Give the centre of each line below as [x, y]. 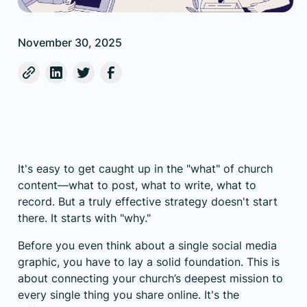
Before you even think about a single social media [147, 245]
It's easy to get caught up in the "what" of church [145, 168]
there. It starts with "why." [84, 218]
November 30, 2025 [70, 42]
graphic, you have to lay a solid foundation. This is [149, 261]
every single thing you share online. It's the [128, 294]
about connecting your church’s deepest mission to [150, 278]
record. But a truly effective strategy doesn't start [148, 201]
